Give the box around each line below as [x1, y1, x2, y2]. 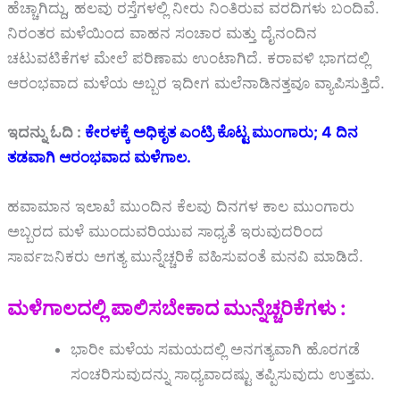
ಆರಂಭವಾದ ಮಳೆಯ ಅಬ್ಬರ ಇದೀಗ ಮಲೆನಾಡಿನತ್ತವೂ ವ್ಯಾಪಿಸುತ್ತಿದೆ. [7, 73, 385, 92]
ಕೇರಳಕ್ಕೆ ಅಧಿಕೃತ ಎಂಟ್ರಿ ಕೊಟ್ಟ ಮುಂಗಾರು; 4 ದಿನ [85, 123, 358, 142]
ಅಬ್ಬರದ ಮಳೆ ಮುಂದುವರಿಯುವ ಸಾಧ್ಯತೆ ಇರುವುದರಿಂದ [7, 222, 323, 241]
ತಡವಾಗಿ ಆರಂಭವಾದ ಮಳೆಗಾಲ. [7, 148, 191, 167]
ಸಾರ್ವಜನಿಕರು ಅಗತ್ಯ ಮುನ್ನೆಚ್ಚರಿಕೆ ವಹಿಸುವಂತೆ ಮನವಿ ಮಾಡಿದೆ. [7, 247, 363, 266]
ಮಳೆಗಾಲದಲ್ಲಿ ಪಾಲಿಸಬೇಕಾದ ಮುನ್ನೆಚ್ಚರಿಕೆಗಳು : [7, 296, 346, 321]
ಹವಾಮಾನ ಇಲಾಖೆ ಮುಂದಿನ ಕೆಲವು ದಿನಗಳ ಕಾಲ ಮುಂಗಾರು [7, 197, 354, 216]
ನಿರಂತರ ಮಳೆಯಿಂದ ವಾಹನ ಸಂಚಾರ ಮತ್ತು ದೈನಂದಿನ [7, 23, 317, 42]
